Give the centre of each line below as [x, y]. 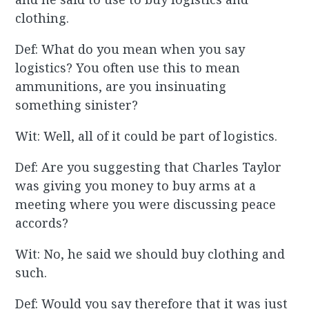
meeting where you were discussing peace [146, 205]
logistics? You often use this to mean [128, 68]
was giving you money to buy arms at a [136, 186]
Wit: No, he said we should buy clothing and [150, 254]
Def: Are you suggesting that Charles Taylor [149, 167]
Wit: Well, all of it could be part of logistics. [147, 136]
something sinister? [77, 105]
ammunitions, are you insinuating [121, 87]
